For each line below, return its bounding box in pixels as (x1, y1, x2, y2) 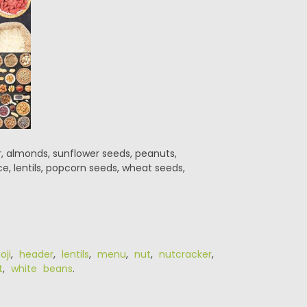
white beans (10, 262, 73, 275)
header (19, 247, 53, 261)
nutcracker (158, 247, 212, 261)
